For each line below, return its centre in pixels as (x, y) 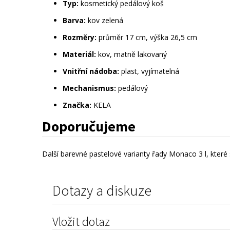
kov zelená (104, 21)
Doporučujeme (89, 127)
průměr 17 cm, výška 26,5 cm (147, 37)
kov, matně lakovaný (131, 54)
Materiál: (79, 54)
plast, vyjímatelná (149, 71)
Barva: (74, 21)
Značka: (77, 105)
